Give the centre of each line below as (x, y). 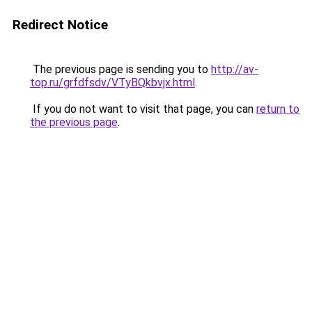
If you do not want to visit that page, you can (143, 109)
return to (278, 109)
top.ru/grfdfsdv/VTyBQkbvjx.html (112, 83)
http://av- (235, 69)
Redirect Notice (60, 25)
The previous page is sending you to (120, 69)
